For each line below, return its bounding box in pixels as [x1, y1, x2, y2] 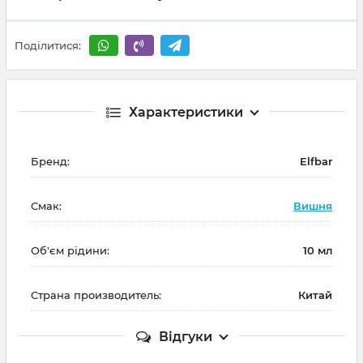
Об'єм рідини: [31, 243, 109, 257]
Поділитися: [15, 39, 81, 53]
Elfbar [300, 154, 332, 168]
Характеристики [128, 104, 243, 120]
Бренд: [31, 154, 70, 168]
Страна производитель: [31, 288, 161, 301]
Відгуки [159, 328, 212, 344]
